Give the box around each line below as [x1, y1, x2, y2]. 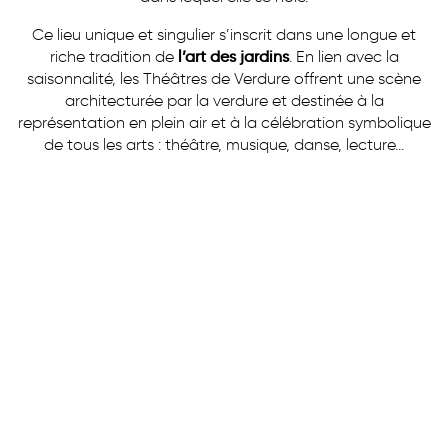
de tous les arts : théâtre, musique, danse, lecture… [44, 134, 404, 154]
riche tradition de [49, 46, 178, 66]
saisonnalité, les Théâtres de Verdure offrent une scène [27, 68, 421, 88]
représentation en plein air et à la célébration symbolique [17, 112, 431, 132]
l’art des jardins [177, 46, 289, 66]
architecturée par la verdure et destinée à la [64, 90, 384, 110]
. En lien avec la [288, 46, 399, 66]
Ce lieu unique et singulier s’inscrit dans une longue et [32, 24, 416, 44]
